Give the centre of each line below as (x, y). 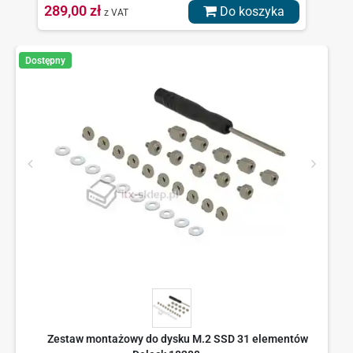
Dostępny (45, 60)
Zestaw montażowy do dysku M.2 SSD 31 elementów (177, 339)
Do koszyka (251, 12)
